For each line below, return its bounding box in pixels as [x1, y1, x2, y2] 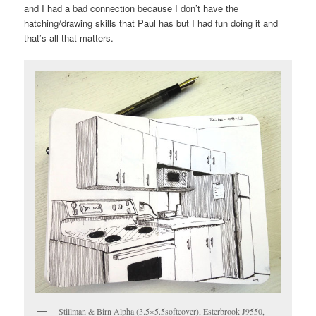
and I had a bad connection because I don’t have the [24, 1, 239, 16]
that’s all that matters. [24, 31, 114, 45]
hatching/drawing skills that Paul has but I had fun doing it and [24, 16, 279, 30]
